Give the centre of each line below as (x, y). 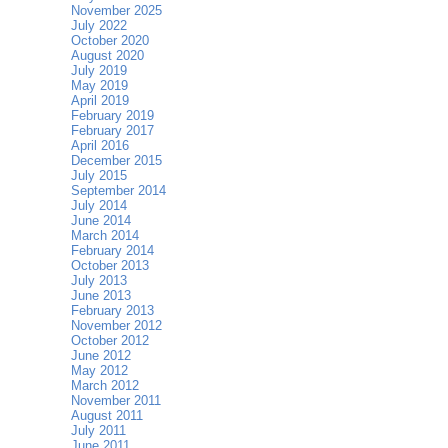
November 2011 (116, 401)
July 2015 (99, 176)
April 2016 (100, 146)
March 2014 (105, 236)
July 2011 (98, 431)
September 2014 (118, 191)
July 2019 (99, 71)
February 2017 (112, 131)
